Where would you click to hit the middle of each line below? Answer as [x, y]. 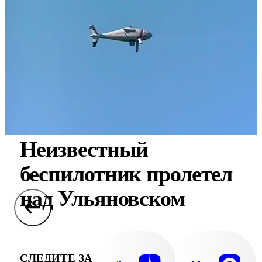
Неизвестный [84, 149]
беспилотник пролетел [126, 174]
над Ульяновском [102, 198]
